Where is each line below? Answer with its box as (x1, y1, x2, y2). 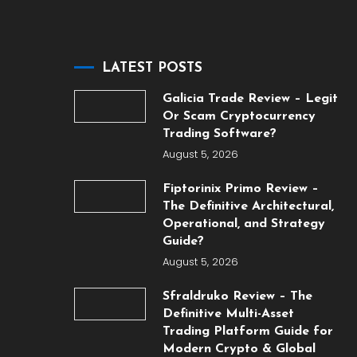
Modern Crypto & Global (162, 343, 316, 355)
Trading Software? (162, 127, 277, 140)
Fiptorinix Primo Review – (162, 182, 319, 195)
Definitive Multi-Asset (162, 308, 294, 320)
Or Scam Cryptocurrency (162, 110, 316, 123)
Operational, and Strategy (162, 218, 325, 230)
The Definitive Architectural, (162, 200, 334, 213)
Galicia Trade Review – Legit (162, 92, 338, 105)
